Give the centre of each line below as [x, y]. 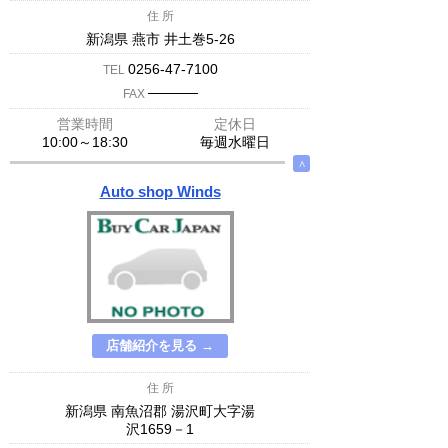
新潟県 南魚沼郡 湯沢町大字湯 [160, 411]
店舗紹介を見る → [160, 345]
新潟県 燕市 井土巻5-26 [160, 39]
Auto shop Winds [160, 191]
